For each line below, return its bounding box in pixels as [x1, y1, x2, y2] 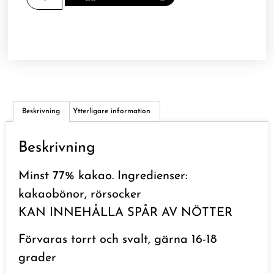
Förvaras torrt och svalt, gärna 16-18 [18, 234, 217, 246]
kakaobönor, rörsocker [18, 188, 141, 201]
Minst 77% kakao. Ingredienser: [18, 170, 188, 183]
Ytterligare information [73, 108, 151, 116]
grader [18, 252, 56, 265]
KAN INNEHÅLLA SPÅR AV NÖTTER [18, 207, 232, 220]
